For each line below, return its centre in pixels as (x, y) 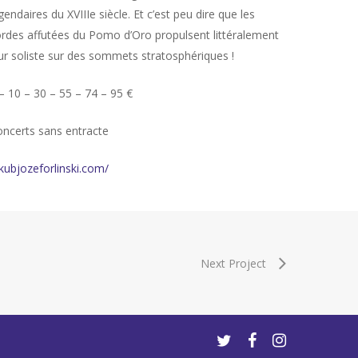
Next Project (233, 264)
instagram (297, 339)
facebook (271, 339)
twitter (232, 339)
